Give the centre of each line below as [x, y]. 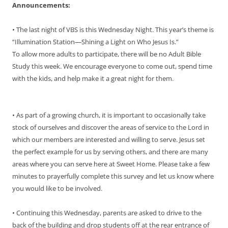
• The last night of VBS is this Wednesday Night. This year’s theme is [113, 29]
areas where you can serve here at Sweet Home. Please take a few [111, 164]
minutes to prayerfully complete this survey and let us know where [113, 176]
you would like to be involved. [57, 188]
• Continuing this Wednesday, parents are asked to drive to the [107, 212]
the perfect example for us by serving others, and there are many [110, 151]
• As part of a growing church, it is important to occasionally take [109, 115]
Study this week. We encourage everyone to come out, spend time [112, 66]
